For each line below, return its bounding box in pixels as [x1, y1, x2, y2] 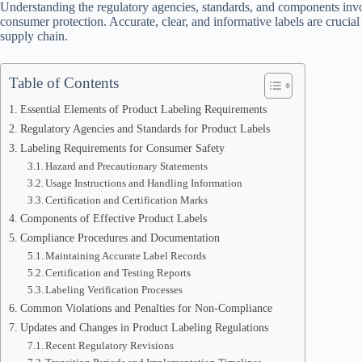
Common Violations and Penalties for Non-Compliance [19, 301, 272, 314]
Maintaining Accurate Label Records [45, 250, 207, 262]
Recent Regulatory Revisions [45, 339, 175, 351]
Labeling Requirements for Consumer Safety [19, 141, 225, 154]
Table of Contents [9, 74, 119, 91]
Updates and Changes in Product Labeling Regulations [19, 321, 268, 334]
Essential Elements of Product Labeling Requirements [19, 103, 267, 116]
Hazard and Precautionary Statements [45, 160, 208, 172]
